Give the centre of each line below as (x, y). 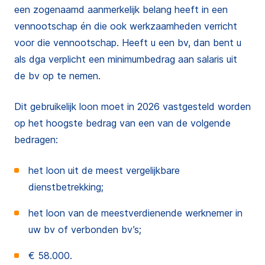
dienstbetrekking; (66, 187)
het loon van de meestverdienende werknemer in (135, 213)
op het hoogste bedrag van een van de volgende (122, 123)
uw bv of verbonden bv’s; (85, 230)
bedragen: (36, 140)
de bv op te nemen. (57, 76)
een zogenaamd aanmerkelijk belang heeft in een (121, 9)
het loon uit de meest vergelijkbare (104, 170)
